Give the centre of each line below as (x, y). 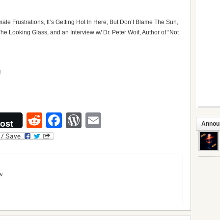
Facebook (97, 120)
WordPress (120, 120)
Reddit (65, 120)
